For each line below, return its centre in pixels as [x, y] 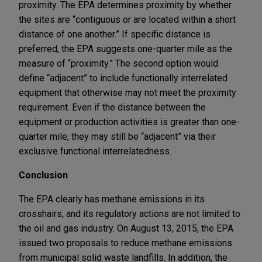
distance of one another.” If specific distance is [115, 34]
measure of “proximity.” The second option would [118, 63]
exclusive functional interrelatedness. [95, 151]
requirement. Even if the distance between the [112, 107]
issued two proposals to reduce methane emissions [125, 243]
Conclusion [43, 175]
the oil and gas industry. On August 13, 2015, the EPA [126, 228]
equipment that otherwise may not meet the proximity [127, 92]
